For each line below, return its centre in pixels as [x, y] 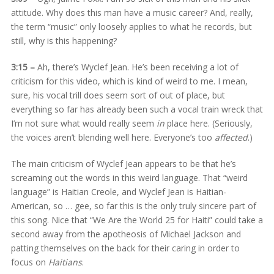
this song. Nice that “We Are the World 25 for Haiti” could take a [137, 220]
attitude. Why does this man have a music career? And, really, [132, 12]
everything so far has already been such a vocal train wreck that [137, 109]
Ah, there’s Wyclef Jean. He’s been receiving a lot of [136, 67]
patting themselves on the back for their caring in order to [125, 248]
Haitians [65, 262]
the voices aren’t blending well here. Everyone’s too [113, 137]
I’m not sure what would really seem [83, 123]
